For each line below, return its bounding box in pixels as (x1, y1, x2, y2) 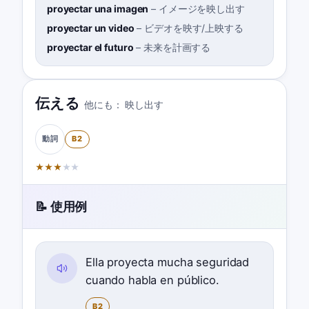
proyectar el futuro (46, 41, 134, 54)
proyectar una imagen (46, 3, 149, 15)
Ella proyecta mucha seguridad (85, 255, 250, 270)
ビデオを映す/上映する (144, 22, 243, 34)
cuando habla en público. (85, 273, 219, 288)
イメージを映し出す (158, 3, 245, 15)
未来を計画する (143, 41, 211, 54)
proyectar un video (46, 22, 134, 34)
